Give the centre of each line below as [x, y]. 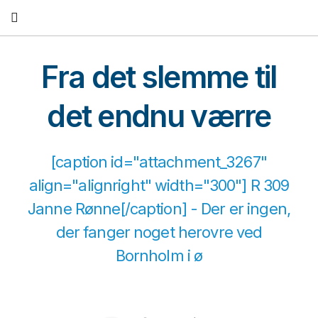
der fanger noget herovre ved [159, 232]
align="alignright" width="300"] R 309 [159, 186]
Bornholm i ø [159, 256]
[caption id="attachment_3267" [159, 162]
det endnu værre [159, 116]
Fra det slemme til [159, 77]
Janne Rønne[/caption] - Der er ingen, [159, 209]
